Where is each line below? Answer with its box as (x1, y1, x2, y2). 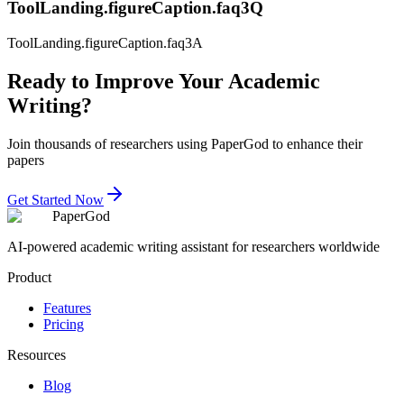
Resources (7, 346, 66, 363)
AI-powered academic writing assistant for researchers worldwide (7, 238, 380, 254)
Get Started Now (7, 191, 104, 207)
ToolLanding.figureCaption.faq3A (7, 35, 203, 51)
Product (7, 269, 51, 285)
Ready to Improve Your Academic (7, 69, 320, 94)
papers (7, 151, 44, 168)
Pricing (43, 316, 84, 332)
